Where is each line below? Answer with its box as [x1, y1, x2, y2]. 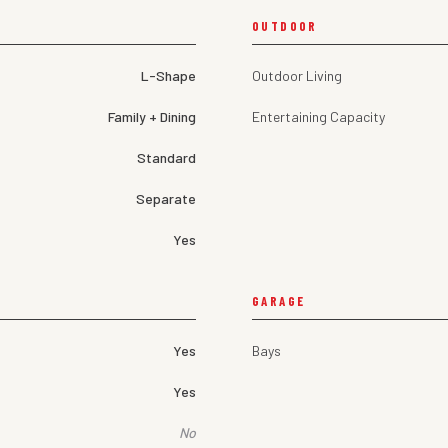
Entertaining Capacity [252, 108, 385, 126]
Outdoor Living [252, 67, 342, 85]
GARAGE [252, 293, 306, 310]
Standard [137, 149, 196, 167]
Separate [136, 190, 196, 208]
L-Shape [141, 67, 196, 85]
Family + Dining [108, 108, 196, 126]
